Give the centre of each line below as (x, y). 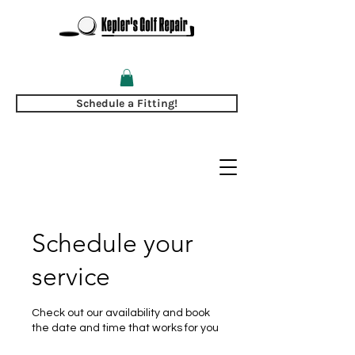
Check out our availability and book (121, 313)
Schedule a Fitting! (127, 103)
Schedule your (113, 243)
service (71, 276)
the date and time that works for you (125, 328)
